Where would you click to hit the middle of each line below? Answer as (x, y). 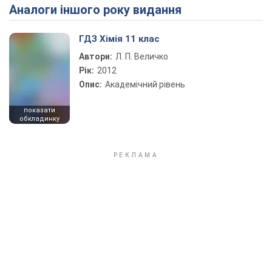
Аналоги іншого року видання (99, 10)
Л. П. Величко (142, 56)
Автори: (96, 56)
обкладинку (39, 119)
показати (39, 110)
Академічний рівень (145, 84)
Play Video (180, 12)
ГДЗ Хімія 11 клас (119, 39)
